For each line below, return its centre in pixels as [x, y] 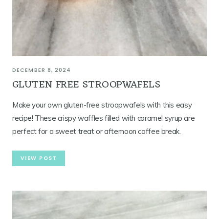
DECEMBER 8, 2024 [42, 70]
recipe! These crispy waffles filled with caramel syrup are [104, 118]
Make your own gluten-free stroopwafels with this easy [102, 105]
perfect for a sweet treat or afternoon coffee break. [97, 131]
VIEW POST [39, 158]
